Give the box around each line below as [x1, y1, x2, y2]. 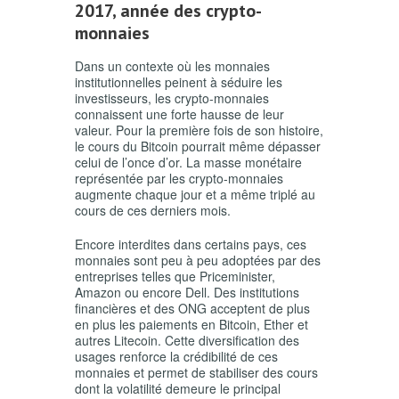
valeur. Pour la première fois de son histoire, [75, 121, 323, 140]
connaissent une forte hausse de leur [75, 105, 284, 124]
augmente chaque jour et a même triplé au [75, 185, 315, 204]
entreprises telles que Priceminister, [75, 267, 275, 286]
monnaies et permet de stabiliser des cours [75, 363, 318, 382]
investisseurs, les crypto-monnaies [75, 89, 269, 108]
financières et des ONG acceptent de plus [75, 299, 310, 318]
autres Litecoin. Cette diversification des [75, 331, 299, 350]
